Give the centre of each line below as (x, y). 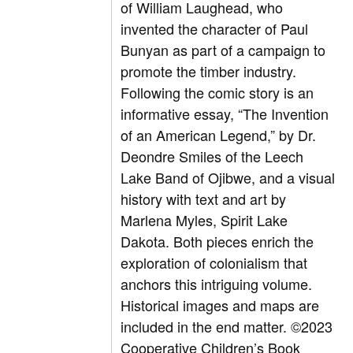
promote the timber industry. (209, 71)
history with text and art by (204, 199)
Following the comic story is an (217, 93)
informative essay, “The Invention (225, 114)
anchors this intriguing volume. (217, 284)
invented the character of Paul (215, 29)
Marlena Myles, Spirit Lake (204, 220)
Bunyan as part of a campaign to (223, 50)
